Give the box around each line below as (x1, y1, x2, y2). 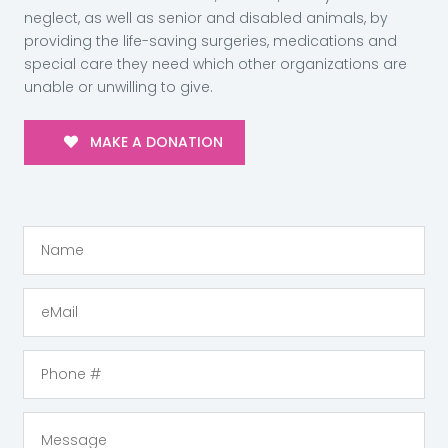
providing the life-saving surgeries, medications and (23, 31, 397, 52)
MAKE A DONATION (85, 132, 223, 153)
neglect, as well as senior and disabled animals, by (23, 8, 388, 29)
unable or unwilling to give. (23, 77, 213, 98)
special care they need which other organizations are (23, 54, 407, 75)
